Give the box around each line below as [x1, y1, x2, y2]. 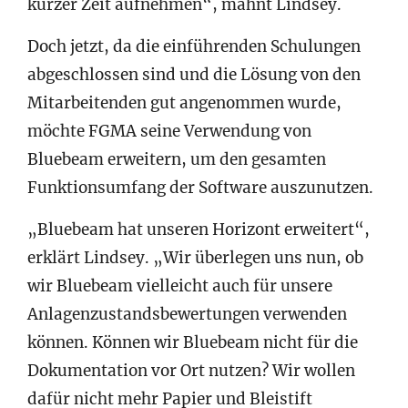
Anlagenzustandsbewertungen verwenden [27, 303, 347, 324]
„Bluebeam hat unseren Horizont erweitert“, [27, 219, 370, 240]
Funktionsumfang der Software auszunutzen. [27, 177, 373, 198]
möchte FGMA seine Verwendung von [27, 120, 311, 141]
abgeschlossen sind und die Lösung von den [27, 64, 361, 85]
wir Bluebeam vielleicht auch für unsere [27, 275, 332, 296]
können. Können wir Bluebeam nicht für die [27, 331, 358, 352]
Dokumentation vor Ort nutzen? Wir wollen [27, 360, 355, 381]
